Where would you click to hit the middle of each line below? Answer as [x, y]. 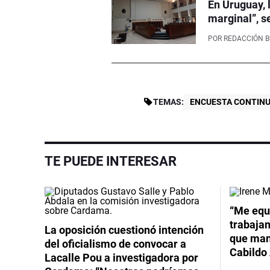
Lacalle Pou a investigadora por [121, 257]
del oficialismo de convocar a [115, 243]
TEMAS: [169, 102]
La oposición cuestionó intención [124, 230]
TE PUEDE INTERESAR [111, 161]
